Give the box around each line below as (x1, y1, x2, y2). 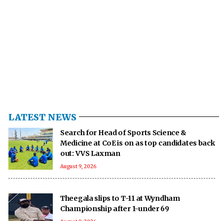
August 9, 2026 (60, 163, 96, 170)
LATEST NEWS (8, 111, 76, 123)
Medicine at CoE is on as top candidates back (60, 138, 215, 147)
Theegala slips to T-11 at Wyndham (60, 193, 181, 203)
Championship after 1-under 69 (60, 204, 170, 213)
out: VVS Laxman (60, 148, 120, 158)
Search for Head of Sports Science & (60, 128, 187, 137)
